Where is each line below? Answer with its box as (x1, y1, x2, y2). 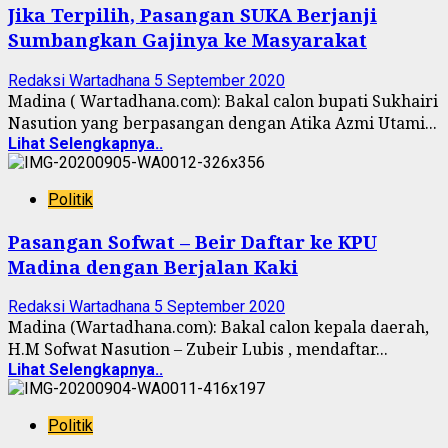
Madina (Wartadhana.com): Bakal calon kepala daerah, (8, 316, 429, 339)
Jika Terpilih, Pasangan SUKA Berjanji (8, 2, 377, 28)
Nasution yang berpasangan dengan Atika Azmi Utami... (8, 111, 437, 134)
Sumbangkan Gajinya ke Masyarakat (8, 27, 367, 53)
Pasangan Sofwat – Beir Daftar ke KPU (8, 228, 377, 254)
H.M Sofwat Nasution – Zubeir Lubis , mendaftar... (8, 338, 388, 361)
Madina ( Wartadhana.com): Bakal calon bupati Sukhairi (8, 89, 438, 112)
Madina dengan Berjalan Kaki (8, 253, 298, 279)
